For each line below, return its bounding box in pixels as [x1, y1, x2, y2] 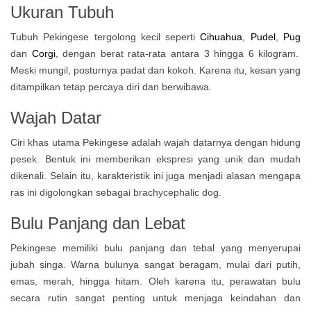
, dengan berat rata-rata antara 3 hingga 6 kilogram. [55, 48, 299, 59]
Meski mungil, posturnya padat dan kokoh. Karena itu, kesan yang [10, 65, 301, 76]
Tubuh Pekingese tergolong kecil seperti [10, 31, 201, 42]
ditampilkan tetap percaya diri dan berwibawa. [10, 81, 212, 92]
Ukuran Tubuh [10, 3, 114, 22]
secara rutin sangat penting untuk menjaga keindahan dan [10, 292, 301, 303]
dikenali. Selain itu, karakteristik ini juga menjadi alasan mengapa [10, 170, 301, 181]
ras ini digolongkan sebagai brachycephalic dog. [10, 187, 221, 198]
